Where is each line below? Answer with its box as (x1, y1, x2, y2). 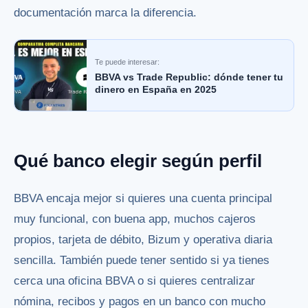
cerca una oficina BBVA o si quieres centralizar (14, 274, 255, 287)
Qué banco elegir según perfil (14, 151, 262, 172)
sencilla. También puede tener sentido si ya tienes (14, 253, 269, 267)
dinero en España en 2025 (95, 83, 217, 95)
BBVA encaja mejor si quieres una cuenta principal (14, 191, 272, 205)
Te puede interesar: (95, 57, 159, 66)
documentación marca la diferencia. (14, 6, 197, 20)
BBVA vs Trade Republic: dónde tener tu (95, 71, 283, 82)
